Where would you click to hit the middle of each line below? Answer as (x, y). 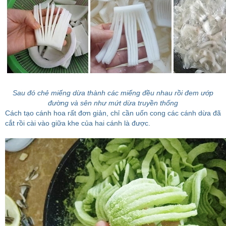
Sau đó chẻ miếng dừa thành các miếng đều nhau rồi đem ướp (113, 93)
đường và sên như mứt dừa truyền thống (113, 103)
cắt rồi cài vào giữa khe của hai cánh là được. (78, 123)
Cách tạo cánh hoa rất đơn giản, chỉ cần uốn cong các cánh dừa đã (113, 113)
